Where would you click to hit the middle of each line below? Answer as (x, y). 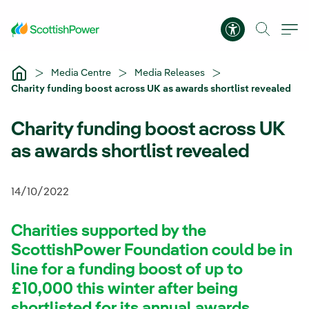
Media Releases (171, 73)
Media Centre (82, 73)
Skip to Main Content (54, 13)
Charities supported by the (109, 232)
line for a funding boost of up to (127, 270)
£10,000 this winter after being (124, 290)
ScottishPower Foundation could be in (152, 251)
